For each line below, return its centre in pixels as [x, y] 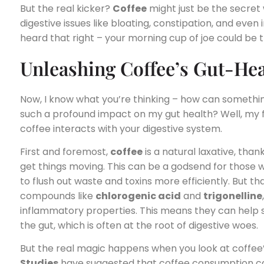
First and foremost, [65, 151]
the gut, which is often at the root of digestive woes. [139, 225]
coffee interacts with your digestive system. [121, 128]
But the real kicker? [66, 9]
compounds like [58, 196]
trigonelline [233, 196]
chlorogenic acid [138, 196]
